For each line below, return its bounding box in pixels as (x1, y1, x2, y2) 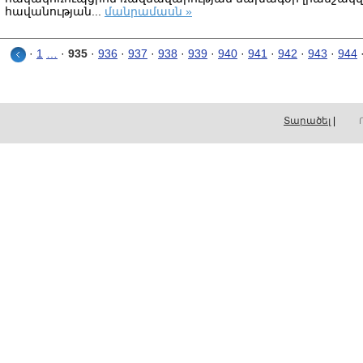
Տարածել (284, 115, 331, 126)
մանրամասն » (105, 5, 192, 18)
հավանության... (5, 5, 105, 18)
